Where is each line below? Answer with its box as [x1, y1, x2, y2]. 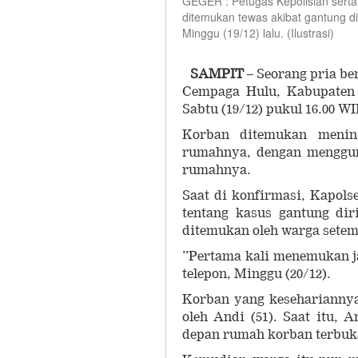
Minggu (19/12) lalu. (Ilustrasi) [182, 25, 334, 41]
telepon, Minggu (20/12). [182, 265, 331, 281]
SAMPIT [190, 66, 244, 82]
